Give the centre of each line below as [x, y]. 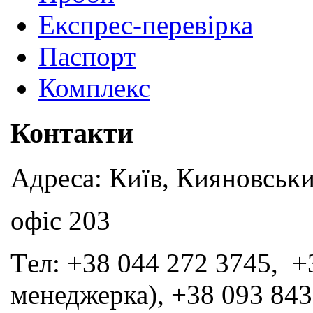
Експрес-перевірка [146, 24]
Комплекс [94, 87]
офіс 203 [60, 221]
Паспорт [87, 56]
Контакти [72, 133]
